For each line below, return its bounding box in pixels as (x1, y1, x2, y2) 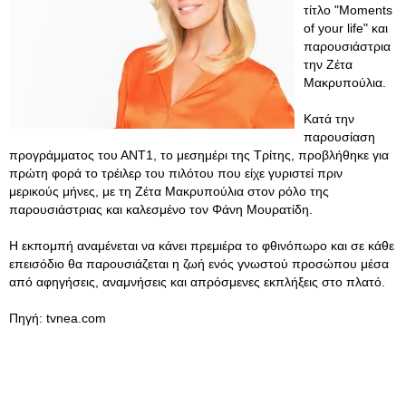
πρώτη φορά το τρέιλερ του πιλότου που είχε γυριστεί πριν (9, 166, 343, 180)
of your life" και (304, 21, 388, 35)
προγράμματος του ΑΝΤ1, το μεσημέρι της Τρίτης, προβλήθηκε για (9, 148, 389, 162)
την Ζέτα (304, 57, 353, 72)
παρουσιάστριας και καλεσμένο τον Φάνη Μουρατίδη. (9, 202, 313, 217)
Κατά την (304, 111, 354, 126)
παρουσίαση (304, 130, 375, 144)
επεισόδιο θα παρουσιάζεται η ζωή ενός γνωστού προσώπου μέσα (9, 256, 389, 271)
